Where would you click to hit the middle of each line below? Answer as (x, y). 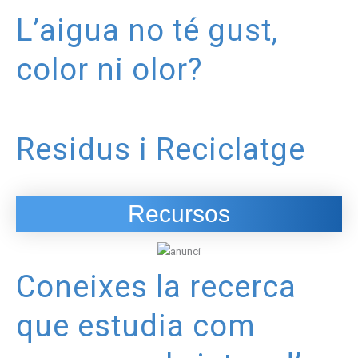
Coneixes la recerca (156, 287)
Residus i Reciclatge (161, 149)
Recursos (179, 213)
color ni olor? (109, 70)
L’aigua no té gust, (147, 31)
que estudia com (136, 326)
